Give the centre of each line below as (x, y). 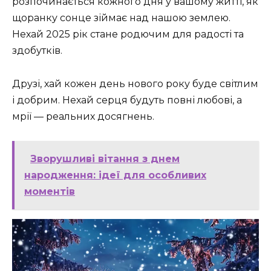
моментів (50, 191)
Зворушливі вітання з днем (105, 158)
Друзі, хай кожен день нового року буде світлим (135, 83)
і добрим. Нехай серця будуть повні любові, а (127, 100)
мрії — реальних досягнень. (83, 116)
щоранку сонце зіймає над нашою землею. (121, 18)
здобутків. (37, 51)
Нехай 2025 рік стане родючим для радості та (128, 34)
